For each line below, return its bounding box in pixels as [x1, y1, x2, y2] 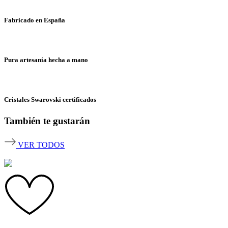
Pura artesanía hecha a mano [4, 56, 88, 64]
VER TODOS [18, 140, 65, 150]
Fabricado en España [4, 16, 65, 24]
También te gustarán [4, 115, 90, 126]
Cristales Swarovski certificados [4, 96, 96, 104]
